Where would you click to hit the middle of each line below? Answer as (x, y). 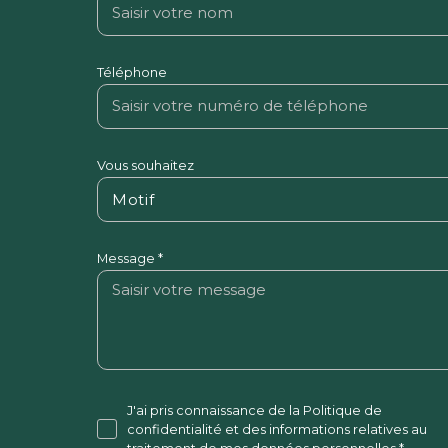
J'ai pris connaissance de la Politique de (254, 410)
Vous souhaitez (145, 165)
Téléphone (131, 72)
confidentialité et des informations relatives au (276, 429)
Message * (129, 258)
